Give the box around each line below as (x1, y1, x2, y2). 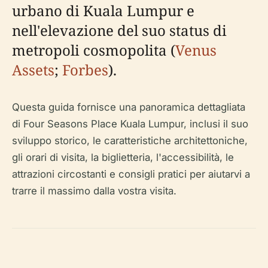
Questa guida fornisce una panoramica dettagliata (12, 101, 245, 113)
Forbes (62, 60, 108, 80)
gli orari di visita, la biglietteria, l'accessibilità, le (12, 151, 234, 163)
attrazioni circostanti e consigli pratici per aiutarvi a (12, 168, 250, 180)
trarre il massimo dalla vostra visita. (12, 185, 176, 197)
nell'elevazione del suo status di (12, 20, 227, 40)
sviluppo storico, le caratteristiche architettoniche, (12, 135, 248, 147)
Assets (12, 60, 54, 80)
